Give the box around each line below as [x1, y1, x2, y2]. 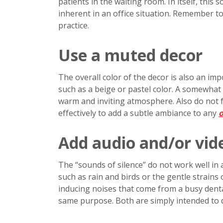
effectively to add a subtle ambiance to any [58, 108, 219, 119]
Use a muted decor [58, 44, 203, 66]
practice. [58, 20, 89, 31]
